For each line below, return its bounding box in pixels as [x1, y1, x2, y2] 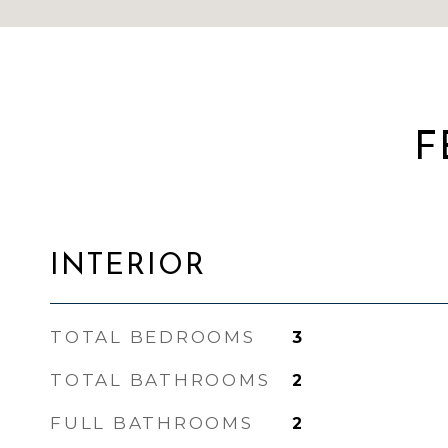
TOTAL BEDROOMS [50, 327, 256, 347]
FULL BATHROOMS [50, 413, 254, 433]
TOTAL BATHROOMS [50, 370, 271, 390]
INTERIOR [50, 252, 206, 281]
